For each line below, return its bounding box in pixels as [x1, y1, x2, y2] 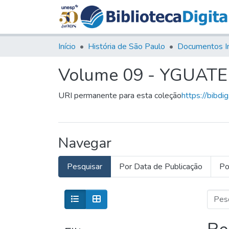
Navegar [58, 133, 111, 153]
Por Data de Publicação [119, 161, 202, 172]
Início [58, 40, 76, 52]
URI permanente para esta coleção [58, 89, 181, 101]
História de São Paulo [88, 40, 165, 52]
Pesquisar [67, 161, 102, 172]
